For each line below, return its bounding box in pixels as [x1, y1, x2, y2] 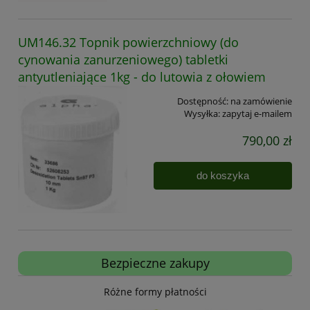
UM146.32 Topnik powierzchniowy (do [18, 33, 239, 51]
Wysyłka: [184, 107, 220, 120]
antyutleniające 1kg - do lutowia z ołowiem [18, 68, 266, 85]
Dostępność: [177, 94, 228, 107]
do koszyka [197, 170, 249, 182]
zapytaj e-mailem [222, 107, 292, 120]
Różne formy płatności [103, 285, 207, 299]
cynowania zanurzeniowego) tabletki [18, 51, 228, 68]
